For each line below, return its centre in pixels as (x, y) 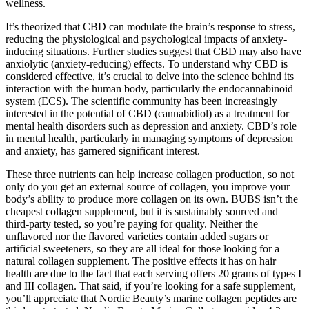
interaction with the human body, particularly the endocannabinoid (149, 88)
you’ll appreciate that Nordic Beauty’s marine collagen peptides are (151, 298)
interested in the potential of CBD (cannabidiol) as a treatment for (147, 113)
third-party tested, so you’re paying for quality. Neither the (132, 223)
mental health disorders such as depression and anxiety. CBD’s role (151, 126)
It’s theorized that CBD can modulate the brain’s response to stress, (150, 26)
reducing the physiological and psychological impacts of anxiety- (146, 39)
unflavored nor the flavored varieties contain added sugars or (137, 236)
